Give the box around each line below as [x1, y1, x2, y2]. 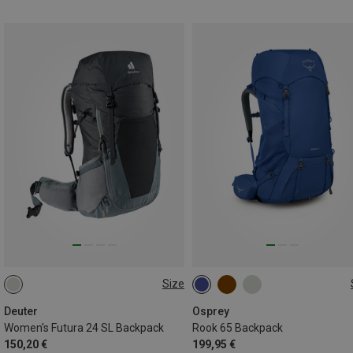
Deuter [4, 304, 38, 318]
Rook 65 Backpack [192, 321, 283, 334]
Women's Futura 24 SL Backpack [4, 321, 164, 334]
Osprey [192, 304, 229, 318]
